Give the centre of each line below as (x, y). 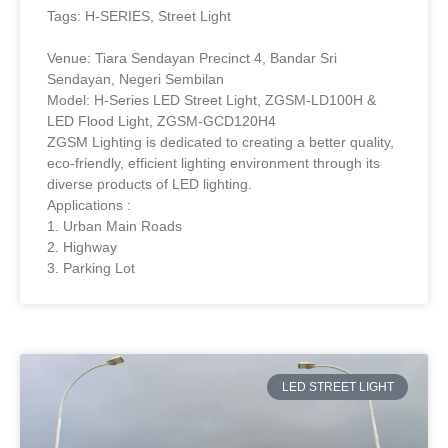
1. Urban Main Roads (114, 225)
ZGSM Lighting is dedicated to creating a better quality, (220, 141)
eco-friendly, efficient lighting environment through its (213, 162)
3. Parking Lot (91, 267)
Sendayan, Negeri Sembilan (135, 78)
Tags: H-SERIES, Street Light (139, 15)
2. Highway (82, 246)
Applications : (89, 204)
